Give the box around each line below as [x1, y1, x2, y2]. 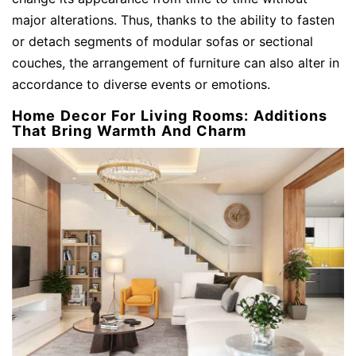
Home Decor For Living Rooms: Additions [12, 106, 327, 124]
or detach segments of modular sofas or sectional [12, 33, 313, 49]
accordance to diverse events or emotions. [12, 75, 270, 92]
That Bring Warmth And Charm [12, 122, 246, 139]
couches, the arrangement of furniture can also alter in [12, 54, 339, 71]
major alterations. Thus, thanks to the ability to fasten [12, 11, 335, 28]
